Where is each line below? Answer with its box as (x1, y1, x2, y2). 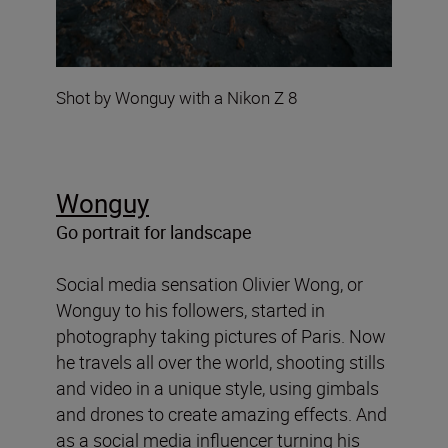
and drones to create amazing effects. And (56, 401, 387, 426)
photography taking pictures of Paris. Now (56, 323, 386, 348)
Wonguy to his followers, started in (56, 297, 325, 322)
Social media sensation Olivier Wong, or (56, 271, 363, 296)
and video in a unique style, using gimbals (56, 375, 379, 400)
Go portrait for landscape (56, 219, 252, 244)
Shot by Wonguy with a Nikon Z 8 (56, 85, 297, 109)
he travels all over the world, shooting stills (56, 349, 385, 374)
